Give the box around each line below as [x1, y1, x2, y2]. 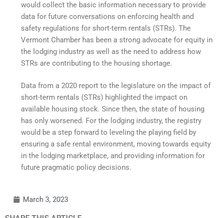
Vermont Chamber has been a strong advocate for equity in [21, 35, 213, 44]
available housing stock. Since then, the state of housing [21, 105, 204, 114]
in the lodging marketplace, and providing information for [21, 151, 205, 161]
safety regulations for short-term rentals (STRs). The [21, 23, 191, 33]
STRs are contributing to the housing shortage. [21, 58, 174, 68]
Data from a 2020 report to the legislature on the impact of [21, 81, 211, 91]
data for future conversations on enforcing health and [21, 12, 194, 21]
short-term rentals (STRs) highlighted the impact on [21, 93, 187, 102]
